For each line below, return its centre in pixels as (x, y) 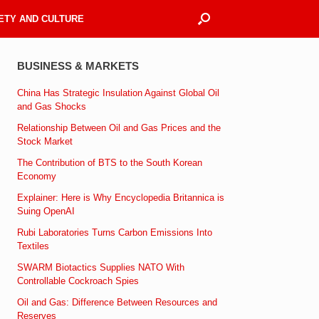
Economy (37, 176)
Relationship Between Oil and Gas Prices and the (119, 127)
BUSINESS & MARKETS (78, 66)
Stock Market (45, 141)
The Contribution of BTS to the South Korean (110, 162)
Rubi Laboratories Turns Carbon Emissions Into (115, 232)
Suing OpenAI (46, 211)
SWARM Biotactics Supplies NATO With (101, 267)
